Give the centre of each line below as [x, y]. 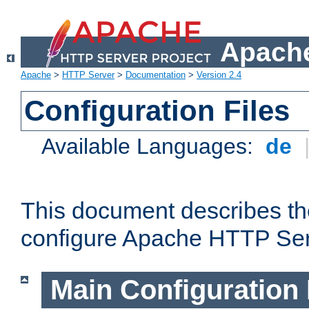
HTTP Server [88, 75]
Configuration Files [157, 111]
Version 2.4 [219, 75]
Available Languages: [151, 147]
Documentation [156, 75]
